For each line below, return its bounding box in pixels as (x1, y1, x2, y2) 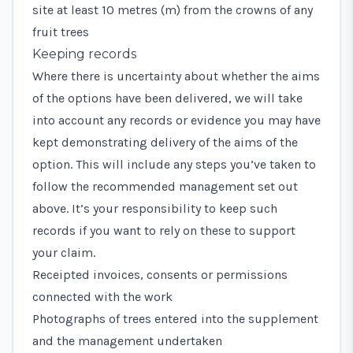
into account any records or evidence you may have (32, 112, 321, 128)
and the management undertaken (32, 333, 222, 348)
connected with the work (32, 288, 173, 304)
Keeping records (32, 46, 136, 61)
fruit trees (32, 24, 89, 39)
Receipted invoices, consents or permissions (32, 266, 288, 282)
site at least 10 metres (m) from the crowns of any (32, 2, 313, 17)
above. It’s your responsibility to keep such (32, 200, 277, 216)
